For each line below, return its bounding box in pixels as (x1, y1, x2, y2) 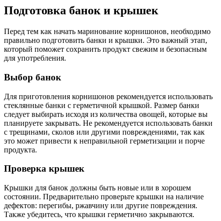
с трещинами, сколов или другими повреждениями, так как (4, 127, 205, 136)
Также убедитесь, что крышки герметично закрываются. (4, 210, 194, 219)
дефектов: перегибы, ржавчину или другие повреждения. (4, 201, 197, 210)
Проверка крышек (4, 163, 84, 174)
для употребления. (4, 54, 66, 63)
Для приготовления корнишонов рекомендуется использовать (4, 92, 213, 101)
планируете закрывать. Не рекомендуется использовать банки (4, 118, 213, 127)
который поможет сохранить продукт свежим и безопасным (4, 45, 207, 54)
